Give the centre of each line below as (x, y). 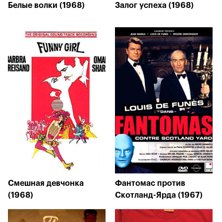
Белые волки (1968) (46, 5)
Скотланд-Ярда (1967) (159, 195)
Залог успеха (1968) (154, 5)
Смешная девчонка (46, 183)
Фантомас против (150, 183)
